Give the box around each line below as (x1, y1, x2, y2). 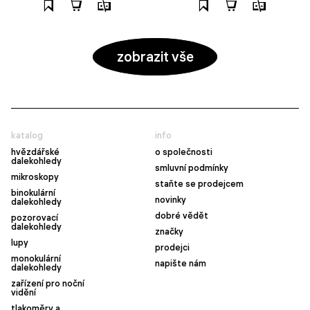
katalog (11, 130, 43, 140)
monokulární (11, 253, 61, 264)
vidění (11, 287, 36, 298)
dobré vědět (155, 210, 208, 221)
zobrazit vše (116, 47, 194, 65)
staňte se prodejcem (155, 179, 244, 189)
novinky (155, 194, 186, 205)
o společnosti (155, 147, 212, 157)
